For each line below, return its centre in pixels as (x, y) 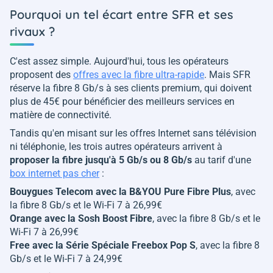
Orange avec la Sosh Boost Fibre (81, 218)
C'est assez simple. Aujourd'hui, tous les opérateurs (119, 61)
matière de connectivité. (62, 115)
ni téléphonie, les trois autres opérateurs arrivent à (116, 147)
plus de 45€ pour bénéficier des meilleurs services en (122, 101)
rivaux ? (32, 31)
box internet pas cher (55, 173)
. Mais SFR (227, 75)
